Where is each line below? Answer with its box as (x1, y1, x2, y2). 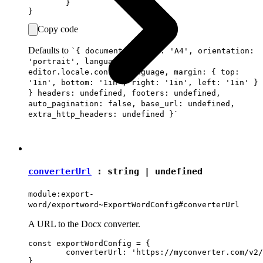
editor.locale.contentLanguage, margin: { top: (28, 67, 240, 76)
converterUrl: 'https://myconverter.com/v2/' (28, 247, 66, 257)
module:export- (28, 189, 94, 198)
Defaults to (28, 45, 71, 55)
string (107, 166, 139, 177)
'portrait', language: (28, 56, 127, 66)
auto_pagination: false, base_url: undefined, (28, 99, 235, 108)
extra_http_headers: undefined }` (28, 109, 178, 119)
